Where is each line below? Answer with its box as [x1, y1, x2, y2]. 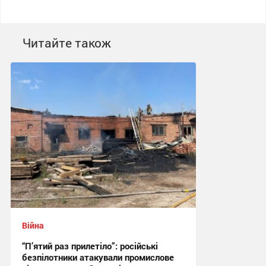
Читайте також [22, 34, 111, 51]
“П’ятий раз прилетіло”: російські [21, 240, 158, 252]
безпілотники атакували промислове [21, 251, 174, 263]
